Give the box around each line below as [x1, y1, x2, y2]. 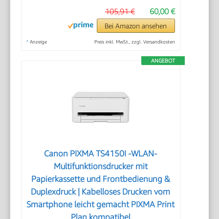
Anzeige [28, 39, 47, 45]
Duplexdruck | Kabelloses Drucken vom [31, 187, 171, 197]
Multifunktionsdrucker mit [53, 161, 148, 172]
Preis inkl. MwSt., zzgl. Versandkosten [94, 39, 175, 45]
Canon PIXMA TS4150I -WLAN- [44, 149, 157, 159]
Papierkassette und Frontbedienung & [31, 174, 170, 184]
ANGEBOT [151, 57, 175, 64]
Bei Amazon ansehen [105, 22, 167, 30]
